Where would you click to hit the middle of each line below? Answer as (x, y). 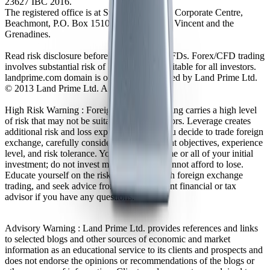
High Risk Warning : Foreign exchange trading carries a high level (131, 110)
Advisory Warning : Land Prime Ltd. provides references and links (131, 228)
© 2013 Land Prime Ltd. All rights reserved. (89, 88)
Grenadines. (28, 34)
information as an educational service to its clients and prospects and (134, 250)
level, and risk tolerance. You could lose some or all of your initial (129, 153)
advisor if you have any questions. (70, 196)
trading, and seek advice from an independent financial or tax (121, 186)
